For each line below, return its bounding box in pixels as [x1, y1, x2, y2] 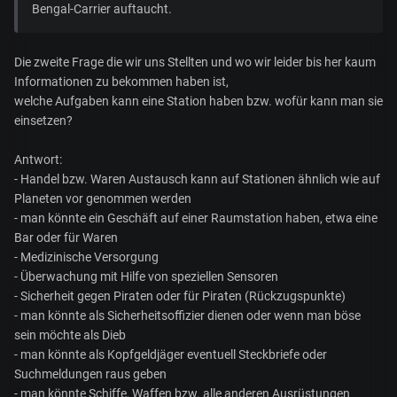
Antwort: [14, 152, 62, 167]
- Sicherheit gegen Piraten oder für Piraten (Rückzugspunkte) [14, 289, 346, 304]
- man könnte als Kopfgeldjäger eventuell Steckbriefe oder [14, 347, 327, 362]
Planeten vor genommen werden [14, 191, 191, 206]
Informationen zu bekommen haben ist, [14, 74, 229, 90]
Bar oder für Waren [14, 230, 118, 245]
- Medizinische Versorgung [14, 250, 159, 265]
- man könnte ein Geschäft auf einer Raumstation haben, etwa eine [14, 211, 378, 226]
